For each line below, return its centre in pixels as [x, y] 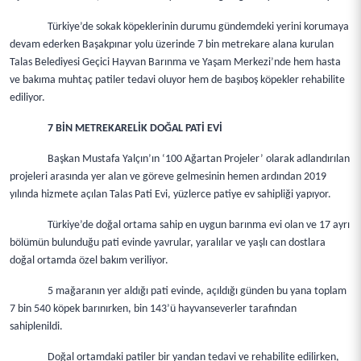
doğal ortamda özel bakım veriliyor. [89, 261]
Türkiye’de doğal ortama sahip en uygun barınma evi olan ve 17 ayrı [199, 225]
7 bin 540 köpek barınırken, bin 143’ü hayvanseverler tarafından [153, 309]
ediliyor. [27, 98]
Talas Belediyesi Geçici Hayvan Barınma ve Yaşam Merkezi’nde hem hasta [175, 62]
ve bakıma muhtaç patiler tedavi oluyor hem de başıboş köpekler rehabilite [177, 80]
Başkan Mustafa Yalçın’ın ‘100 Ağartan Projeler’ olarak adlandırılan [199, 159]
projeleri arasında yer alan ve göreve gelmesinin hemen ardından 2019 [168, 177]
